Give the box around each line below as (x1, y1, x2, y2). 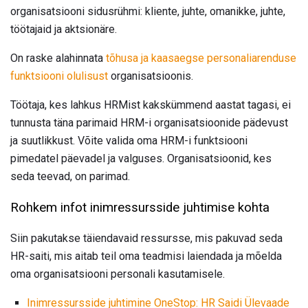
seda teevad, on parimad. (10, 170, 130, 184)
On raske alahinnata (10, 52, 106, 65)
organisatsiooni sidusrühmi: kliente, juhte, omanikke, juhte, (10, 5, 285, 19)
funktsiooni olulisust (10, 69, 108, 83)
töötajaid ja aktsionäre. (10, 23, 117, 36)
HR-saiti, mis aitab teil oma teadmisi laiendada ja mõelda (10, 249, 282, 263)
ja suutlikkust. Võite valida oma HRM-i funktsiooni (10, 134, 247, 148)
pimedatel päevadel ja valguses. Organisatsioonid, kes (10, 152, 272, 166)
